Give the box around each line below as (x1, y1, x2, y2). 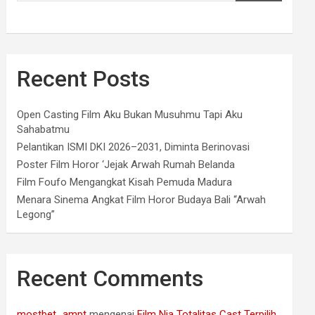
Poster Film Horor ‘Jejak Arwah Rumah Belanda (17, 158, 236, 172)
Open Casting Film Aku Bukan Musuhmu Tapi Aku (17, 108, 243, 122)
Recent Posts (17, 65, 150, 93)
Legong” (17, 208, 56, 221)
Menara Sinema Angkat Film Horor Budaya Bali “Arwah (17, 193, 266, 207)
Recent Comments (17, 265, 204, 292)
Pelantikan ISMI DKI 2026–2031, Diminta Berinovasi (17, 141, 250, 154)
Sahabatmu (17, 123, 70, 136)
